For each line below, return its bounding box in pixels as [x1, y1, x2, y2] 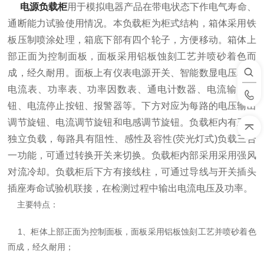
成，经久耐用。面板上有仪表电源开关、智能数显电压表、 [8, 68, 256, 78]
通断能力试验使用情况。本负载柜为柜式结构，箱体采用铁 [8, 18, 256, 28]
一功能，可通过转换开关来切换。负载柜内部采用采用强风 [8, 150, 256, 160]
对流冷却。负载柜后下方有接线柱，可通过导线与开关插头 [8, 167, 256, 177]
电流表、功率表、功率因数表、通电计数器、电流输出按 [8, 84, 256, 94]
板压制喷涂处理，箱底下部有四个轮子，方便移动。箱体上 [8, 35, 256, 45]
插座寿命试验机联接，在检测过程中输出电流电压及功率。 [8, 183, 253, 193]
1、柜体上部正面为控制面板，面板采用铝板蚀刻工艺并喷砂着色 [8, 227, 256, 236]
